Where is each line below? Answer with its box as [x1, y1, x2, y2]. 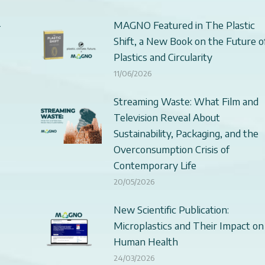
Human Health [113, 234, 178, 248]
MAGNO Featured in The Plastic [113, 18, 255, 31]
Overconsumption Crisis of [113, 142, 230, 156]
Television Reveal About [113, 110, 220, 124]
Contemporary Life [113, 158, 196, 172]
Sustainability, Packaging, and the [113, 126, 258, 140]
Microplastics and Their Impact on [113, 218, 264, 232]
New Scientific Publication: [113, 202, 229, 216]
